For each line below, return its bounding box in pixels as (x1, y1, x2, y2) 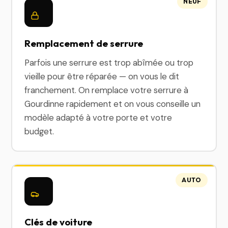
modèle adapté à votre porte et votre (24, 112, 173, 123)
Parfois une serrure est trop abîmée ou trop (24, 57, 194, 68)
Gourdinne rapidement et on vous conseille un (24, 98, 201, 109)
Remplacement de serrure (24, 37, 144, 49)
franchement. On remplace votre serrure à (24, 84, 189, 96)
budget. (24, 126, 54, 137)
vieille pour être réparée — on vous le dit (24, 71, 180, 82)
